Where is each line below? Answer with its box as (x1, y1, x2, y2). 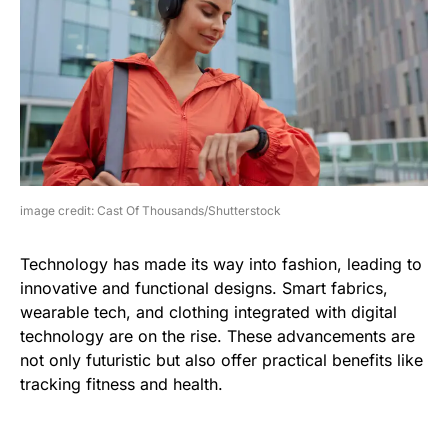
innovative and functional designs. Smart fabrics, (20, 277, 388, 298)
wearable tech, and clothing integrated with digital (20, 301, 397, 322)
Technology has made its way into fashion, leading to (20, 253, 422, 274)
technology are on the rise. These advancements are (20, 325, 415, 346)
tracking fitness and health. (20, 373, 223, 394)
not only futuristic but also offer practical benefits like (20, 349, 423, 370)
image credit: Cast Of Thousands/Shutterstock (20, 202, 281, 218)
